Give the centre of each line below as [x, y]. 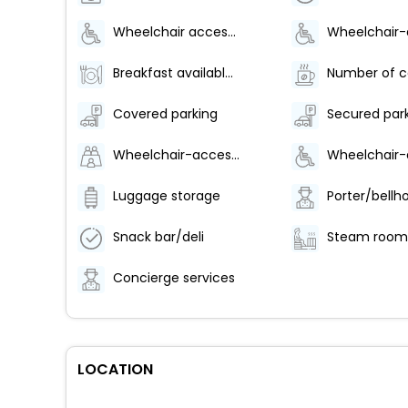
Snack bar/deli [158, 236]
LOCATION [115, 369]
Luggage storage [167, 195]
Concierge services [174, 277]
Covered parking [165, 113]
